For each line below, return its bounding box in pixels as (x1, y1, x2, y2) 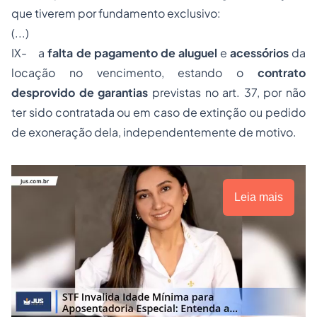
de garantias (75, 85, 149, 100)
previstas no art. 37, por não (148, 85, 306, 100)
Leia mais (234, 191, 283, 203)
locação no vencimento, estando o (11, 65, 258, 80)
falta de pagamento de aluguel (47, 45, 220, 60)
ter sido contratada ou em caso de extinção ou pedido (11, 105, 306, 120)
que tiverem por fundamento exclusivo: (11, 6, 221, 21)
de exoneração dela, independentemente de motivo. (11, 125, 296, 139)
